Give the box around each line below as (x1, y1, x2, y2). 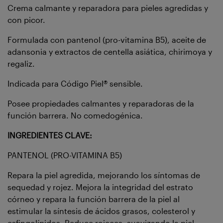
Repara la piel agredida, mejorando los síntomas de (7, 170, 200, 180)
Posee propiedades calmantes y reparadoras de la (7, 98, 194, 108)
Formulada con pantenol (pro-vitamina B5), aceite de (7, 34, 206, 44)
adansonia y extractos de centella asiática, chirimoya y (7, 46, 212, 56)
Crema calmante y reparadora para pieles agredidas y (7, 2, 208, 12)
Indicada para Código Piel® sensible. (7, 78, 143, 88)
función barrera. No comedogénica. (7, 110, 143, 120)
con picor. (7, 14, 45, 24)
